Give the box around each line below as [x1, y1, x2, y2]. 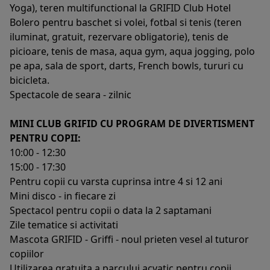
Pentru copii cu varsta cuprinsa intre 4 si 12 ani [10, 174, 222, 188]
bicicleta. [10, 73, 49, 87]
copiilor [10, 246, 44, 260]
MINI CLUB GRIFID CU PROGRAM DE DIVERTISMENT [10, 116, 254, 130]
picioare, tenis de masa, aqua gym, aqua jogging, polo [10, 44, 255, 58]
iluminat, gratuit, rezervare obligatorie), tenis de [10, 30, 228, 43]
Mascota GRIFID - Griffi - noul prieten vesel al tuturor [10, 232, 249, 246]
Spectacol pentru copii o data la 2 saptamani [10, 203, 212, 217]
